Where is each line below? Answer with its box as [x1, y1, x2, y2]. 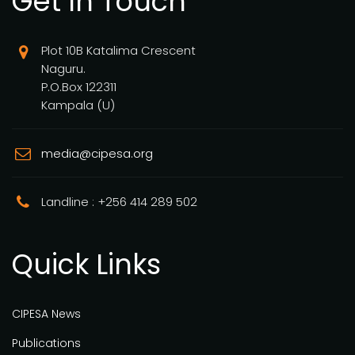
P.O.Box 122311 [41, 78, 116, 95]
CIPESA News [12, 305, 81, 322]
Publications [12, 334, 81, 351]
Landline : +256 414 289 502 [41, 193, 197, 210]
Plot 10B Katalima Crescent [41, 41, 196, 59]
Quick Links [12, 244, 161, 284]
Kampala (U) [41, 96, 115, 113]
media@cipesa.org [41, 144, 153, 162]
